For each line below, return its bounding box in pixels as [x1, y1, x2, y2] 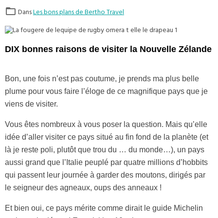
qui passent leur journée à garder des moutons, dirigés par [5, 171, 205, 180]
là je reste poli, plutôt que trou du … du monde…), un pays [5, 145, 204, 154]
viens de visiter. [5, 100, 58, 109]
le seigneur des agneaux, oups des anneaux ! [5, 183, 162, 192]
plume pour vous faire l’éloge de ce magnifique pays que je [5, 87, 208, 96]
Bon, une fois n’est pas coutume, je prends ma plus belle [5, 74, 199, 83]
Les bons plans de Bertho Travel [33, 6, 124, 19]
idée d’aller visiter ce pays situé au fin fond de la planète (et [5, 133, 208, 142]
